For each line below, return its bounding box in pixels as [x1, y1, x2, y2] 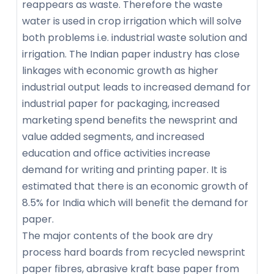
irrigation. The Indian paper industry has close [22, 47, 240, 62]
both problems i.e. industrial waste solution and [22, 31, 247, 45]
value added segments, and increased [22, 130, 204, 144]
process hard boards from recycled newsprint [22, 245, 245, 260]
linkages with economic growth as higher [22, 64, 218, 78]
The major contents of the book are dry [22, 229, 213, 243]
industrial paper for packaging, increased [22, 97, 220, 111]
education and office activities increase [22, 146, 210, 161]
